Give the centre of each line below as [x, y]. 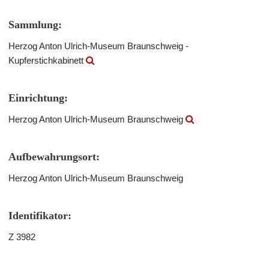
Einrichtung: [38, 98]
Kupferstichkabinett [47, 60]
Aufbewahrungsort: [54, 157]
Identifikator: [40, 216]
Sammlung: [35, 25]
